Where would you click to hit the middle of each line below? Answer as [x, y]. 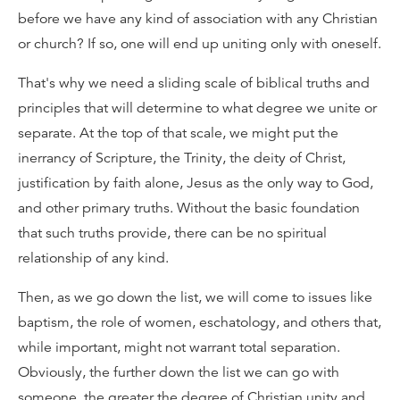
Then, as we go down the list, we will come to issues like [195, 297]
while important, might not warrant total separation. [179, 347]
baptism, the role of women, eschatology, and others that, [200, 322]
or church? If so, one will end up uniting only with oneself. [200, 44]
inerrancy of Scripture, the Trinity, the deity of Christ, [182, 158]
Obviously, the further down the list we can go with [179, 372]
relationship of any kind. [93, 258]
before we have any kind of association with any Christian [198, 19]
